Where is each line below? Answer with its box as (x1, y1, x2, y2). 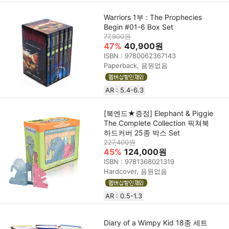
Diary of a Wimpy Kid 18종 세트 (104, 218, 208, 227)
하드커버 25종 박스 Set (104, 128, 180, 138)
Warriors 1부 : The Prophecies (104, 13, 202, 22)
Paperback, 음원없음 (104, 61, 168, 70)
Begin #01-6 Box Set (104, 22, 174, 32)
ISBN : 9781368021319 (104, 157, 175, 166)
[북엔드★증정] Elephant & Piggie (104, 109, 214, 118)
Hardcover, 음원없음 (104, 167, 168, 176)
